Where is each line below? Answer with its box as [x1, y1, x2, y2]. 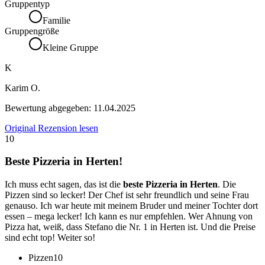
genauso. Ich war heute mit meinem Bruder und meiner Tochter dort [5, 200, 258, 211]
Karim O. [5, 82, 40, 93]
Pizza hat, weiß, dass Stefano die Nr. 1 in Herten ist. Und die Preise [5, 221, 256, 232]
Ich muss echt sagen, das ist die [5, 179, 123, 189]
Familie [43, 15, 70, 25]
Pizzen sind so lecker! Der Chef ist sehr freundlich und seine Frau [5, 189, 249, 200]
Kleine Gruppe [43, 42, 98, 53]
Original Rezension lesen [5, 122, 98, 133]
